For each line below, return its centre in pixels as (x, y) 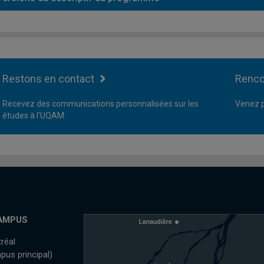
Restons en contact (48, 79)
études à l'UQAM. (34, 115)
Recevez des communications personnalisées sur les (100, 104)
